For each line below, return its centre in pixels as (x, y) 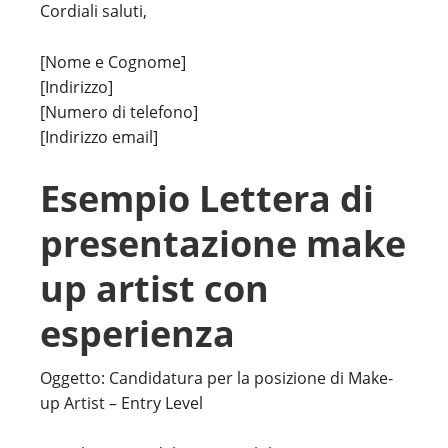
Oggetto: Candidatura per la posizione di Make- (216, 378)
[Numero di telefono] (119, 112)
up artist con (154, 288)
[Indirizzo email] (99, 137)
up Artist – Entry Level (121, 403)
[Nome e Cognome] (113, 62)
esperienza (137, 333)
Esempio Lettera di (207, 198)
